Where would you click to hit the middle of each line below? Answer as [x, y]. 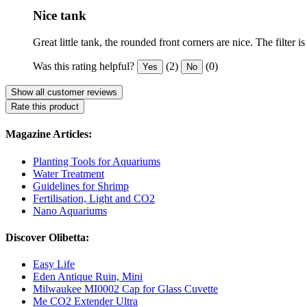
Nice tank [60, 16]
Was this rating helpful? [84, 66]
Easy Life [54, 265]
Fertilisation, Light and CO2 [94, 198]
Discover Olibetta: [47, 237]
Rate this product [45, 107]
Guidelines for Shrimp [81, 186]
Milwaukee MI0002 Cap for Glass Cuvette [125, 289]
